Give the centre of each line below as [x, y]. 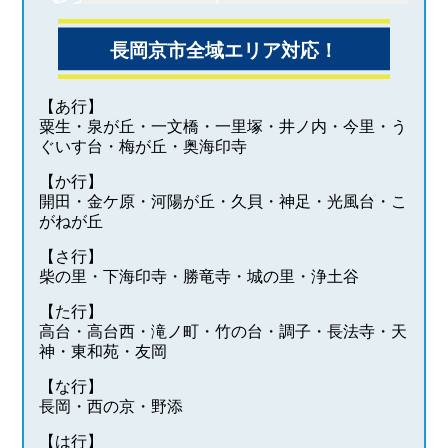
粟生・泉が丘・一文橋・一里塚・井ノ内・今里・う [223, 127]
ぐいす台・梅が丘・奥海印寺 [143, 147]
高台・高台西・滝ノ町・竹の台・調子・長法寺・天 [223, 332]
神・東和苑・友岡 [103, 352]
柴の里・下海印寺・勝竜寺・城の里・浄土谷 [199, 277]
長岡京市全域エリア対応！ [223, 51]
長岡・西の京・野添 [111, 407]
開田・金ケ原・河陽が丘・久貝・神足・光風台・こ [223, 202]
